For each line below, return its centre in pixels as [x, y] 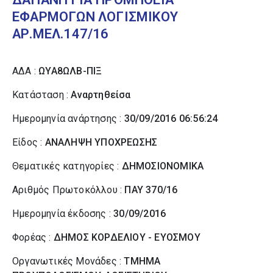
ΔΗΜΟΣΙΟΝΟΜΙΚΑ [163, 166]
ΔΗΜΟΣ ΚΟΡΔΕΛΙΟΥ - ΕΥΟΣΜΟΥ [127, 237]
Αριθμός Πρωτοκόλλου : [69, 190]
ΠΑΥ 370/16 [151, 190]
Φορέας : [33, 237]
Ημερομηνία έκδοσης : [63, 214]
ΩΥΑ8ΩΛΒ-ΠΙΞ [70, 71]
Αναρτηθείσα [101, 95]
